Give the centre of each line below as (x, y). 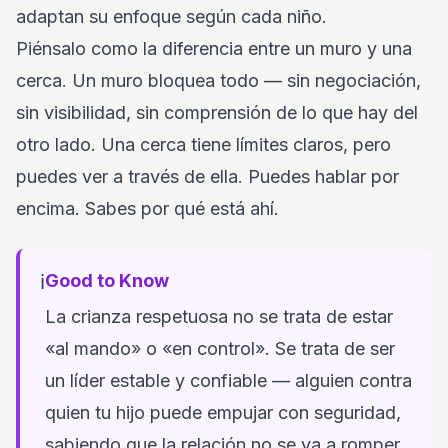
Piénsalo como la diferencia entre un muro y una (214, 48)
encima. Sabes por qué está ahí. (147, 208)
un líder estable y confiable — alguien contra (228, 380)
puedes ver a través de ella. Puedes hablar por (207, 176)
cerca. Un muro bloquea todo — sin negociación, (218, 80)
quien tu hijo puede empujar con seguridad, (223, 412)
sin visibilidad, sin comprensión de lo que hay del (217, 112)
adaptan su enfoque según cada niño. (171, 16)
